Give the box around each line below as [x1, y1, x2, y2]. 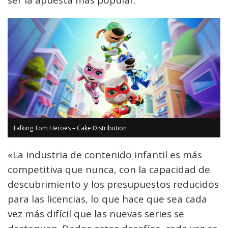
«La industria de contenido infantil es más [8, 148, 202, 162]
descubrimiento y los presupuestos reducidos [8, 178, 219, 191]
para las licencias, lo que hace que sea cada [8, 192, 207, 206]
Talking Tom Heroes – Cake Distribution [13, 124, 127, 133]
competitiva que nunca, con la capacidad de [8, 163, 210, 177]
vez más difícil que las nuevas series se [8, 207, 184, 221]
